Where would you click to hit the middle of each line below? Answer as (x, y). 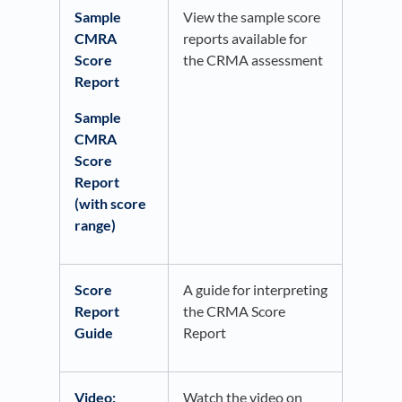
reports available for (245, 39)
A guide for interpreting (255, 290)
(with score (110, 204)
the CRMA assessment (254, 60)
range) (95, 225)
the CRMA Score (234, 311)
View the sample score (252, 17)
